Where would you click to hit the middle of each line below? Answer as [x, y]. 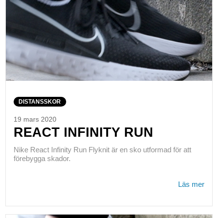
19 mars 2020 [35, 120]
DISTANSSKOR [40, 102]
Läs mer [191, 184]
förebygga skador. [42, 158]
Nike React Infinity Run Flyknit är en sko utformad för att [102, 149]
